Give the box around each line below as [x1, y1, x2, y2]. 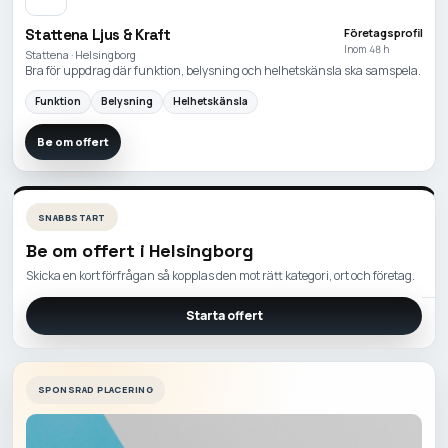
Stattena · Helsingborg [25, 46, 136, 62]
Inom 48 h [344, 41, 389, 56]
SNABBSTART [38, 210, 106, 224]
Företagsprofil [344, 24, 423, 40]
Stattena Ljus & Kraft [25, 24, 171, 44]
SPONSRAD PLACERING [38, 383, 154, 396]
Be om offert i [26, 239, 150, 262]
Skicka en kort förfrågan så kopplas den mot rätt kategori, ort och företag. [26, 267, 415, 284]
